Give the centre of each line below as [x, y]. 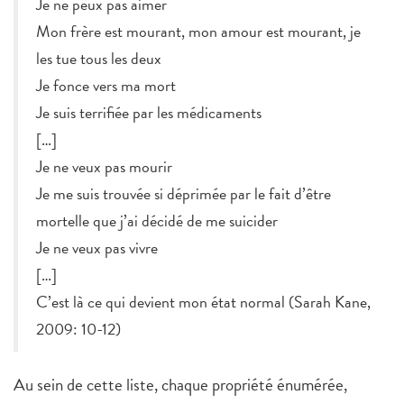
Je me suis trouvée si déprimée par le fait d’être [184, 194]
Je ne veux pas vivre [97, 248]
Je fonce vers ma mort [106, 86]
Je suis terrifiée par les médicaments [149, 113]
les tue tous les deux [99, 59]
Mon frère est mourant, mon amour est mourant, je [198, 32]
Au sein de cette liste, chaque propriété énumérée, [180, 385]
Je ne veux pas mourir [104, 167]
